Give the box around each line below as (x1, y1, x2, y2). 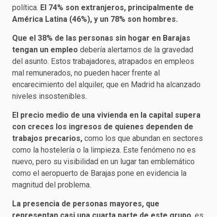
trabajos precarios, (12, 134, 82, 143)
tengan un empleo (12, 45, 80, 54)
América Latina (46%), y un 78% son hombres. (12, 15, 178, 24)
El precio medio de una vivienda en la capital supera (12, 110, 201, 120)
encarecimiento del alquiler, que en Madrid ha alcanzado (12, 80, 201, 89)
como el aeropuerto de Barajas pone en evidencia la (12, 169, 186, 178)
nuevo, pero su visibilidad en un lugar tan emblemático (12, 157, 195, 166)
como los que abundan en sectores (82, 134, 203, 143)
